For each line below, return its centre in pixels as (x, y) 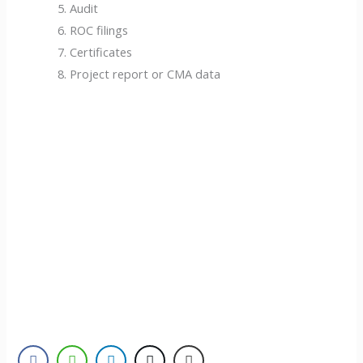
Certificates (101, 51)
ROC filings (99, 30)
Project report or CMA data (145, 73)
